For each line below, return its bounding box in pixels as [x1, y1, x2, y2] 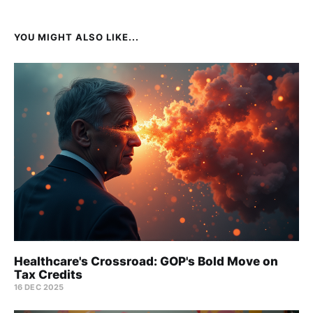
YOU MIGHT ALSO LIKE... [14, 31, 139, 43]
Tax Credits [14, 267, 82, 282]
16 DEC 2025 [14, 282, 64, 292]
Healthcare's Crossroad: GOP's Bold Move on [14, 254, 278, 268]
